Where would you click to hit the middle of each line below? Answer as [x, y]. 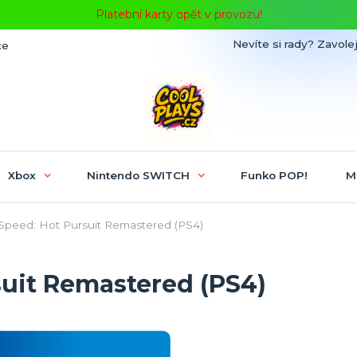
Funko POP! [274, 175]
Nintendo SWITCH [138, 175]
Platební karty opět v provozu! [178, 14]
